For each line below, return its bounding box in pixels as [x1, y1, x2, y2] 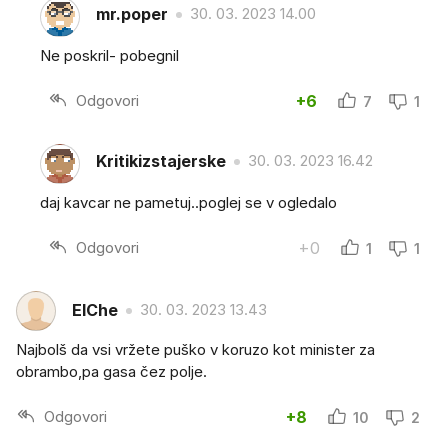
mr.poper [96, 4, 168, 25]
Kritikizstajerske [96, 151, 226, 172]
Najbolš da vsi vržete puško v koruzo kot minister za [16, 339, 375, 359]
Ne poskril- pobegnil [40, 45, 179, 65]
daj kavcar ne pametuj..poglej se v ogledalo [40, 192, 337, 212]
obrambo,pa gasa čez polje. [16, 361, 207, 381]
